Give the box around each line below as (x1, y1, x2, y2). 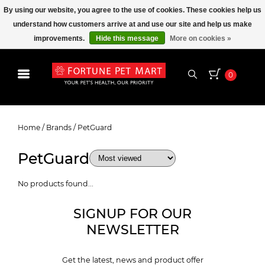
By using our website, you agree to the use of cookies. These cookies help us (4, 6, 261, 14)
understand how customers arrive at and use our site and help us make (13, 20, 252, 28)
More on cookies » (170, 34, 231, 43)
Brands (46, 123, 72, 132)
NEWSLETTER (86, 222, 179, 238)
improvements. (34, 34, 86, 43)
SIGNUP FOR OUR (73, 206, 192, 222)
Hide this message (96, 34, 159, 43)
